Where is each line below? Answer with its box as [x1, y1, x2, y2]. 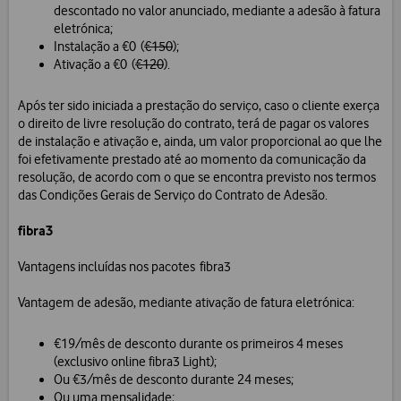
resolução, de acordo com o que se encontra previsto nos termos [18, 169, 376, 186]
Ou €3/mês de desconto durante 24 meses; [54, 371, 294, 388]
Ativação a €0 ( [54, 56, 135, 73]
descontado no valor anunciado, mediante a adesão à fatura [54, 3, 380, 20]
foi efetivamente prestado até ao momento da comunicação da [18, 151, 366, 168]
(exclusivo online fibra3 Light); [54, 354, 217, 371]
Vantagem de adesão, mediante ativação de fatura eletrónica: [18, 294, 354, 311]
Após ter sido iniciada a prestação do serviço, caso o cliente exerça [18, 98, 380, 115]
